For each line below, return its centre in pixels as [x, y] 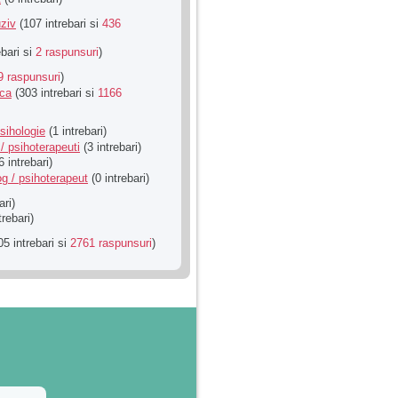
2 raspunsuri [67, 52]
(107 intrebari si [59, 23]
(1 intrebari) [76, 131]
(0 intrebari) [119, 178]
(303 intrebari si [55, 93]
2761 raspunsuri [111, 243]
